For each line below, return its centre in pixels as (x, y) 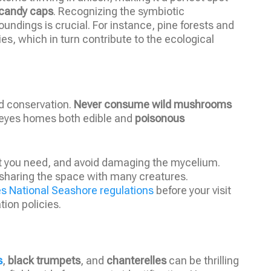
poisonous (160, 118)
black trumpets (44, 261)
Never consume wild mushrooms (153, 104)
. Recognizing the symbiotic (119, 11)
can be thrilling (203, 261)
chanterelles (136, 261)
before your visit (192, 190)
